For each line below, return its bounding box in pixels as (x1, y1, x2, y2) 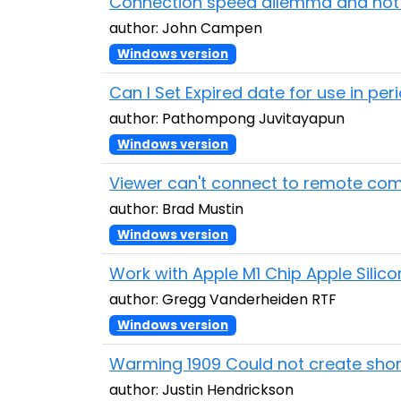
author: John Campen (109, 18, 262, 38)
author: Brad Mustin (109, 199, 243, 219)
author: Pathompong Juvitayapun (109, 108, 345, 129)
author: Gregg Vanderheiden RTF (109, 289, 336, 310)
